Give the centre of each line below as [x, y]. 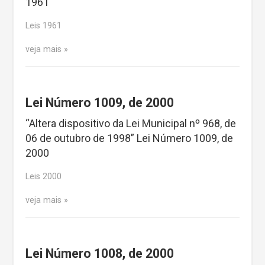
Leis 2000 [43, 177]
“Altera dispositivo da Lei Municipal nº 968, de [131, 124]
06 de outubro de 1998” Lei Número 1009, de [129, 138]
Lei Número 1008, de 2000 [100, 253]
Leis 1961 [43, 26]
